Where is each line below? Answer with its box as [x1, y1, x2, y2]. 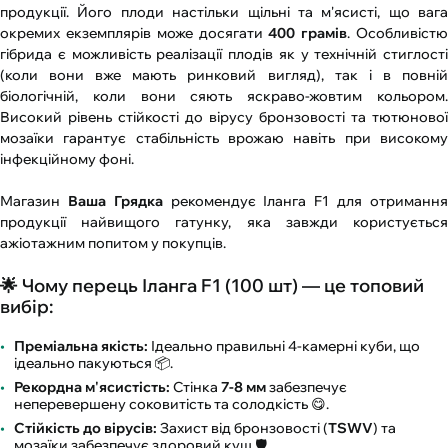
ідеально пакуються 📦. [14, 354, 173, 373]
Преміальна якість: [14, 337, 148, 356]
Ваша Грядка [67, 192, 163, 211]
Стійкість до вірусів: [14, 419, 157, 438]
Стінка [170, 378, 221, 397]
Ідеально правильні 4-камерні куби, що [148, 337, 420, 356]
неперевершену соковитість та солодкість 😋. [14, 395, 329, 414]
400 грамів [268, 24, 348, 43]
